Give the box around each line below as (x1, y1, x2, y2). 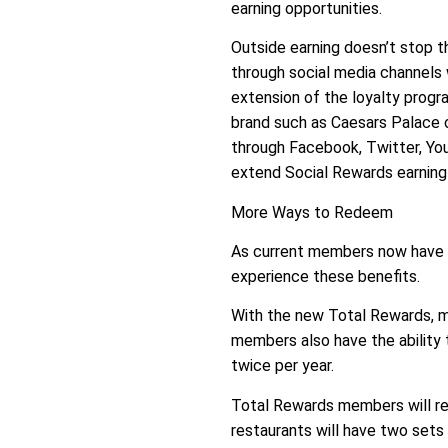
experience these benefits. (231, 267, 421, 287)
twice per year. (231, 356, 335, 376)
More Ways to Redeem (231, 202, 394, 222)
